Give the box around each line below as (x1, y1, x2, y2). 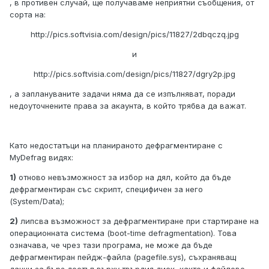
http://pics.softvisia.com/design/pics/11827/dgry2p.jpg (34, 69, 235, 79)
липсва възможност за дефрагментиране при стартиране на (18, 216, 259, 226)
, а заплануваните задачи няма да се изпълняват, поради (10, 89, 235, 99)
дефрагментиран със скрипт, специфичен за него (10, 184, 203, 195)
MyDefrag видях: (10, 153, 73, 163)
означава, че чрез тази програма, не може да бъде (10, 240, 213, 250)
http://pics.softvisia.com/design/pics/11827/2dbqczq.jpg (30, 29, 239, 40)
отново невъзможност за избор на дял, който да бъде (16, 172, 231, 183)
